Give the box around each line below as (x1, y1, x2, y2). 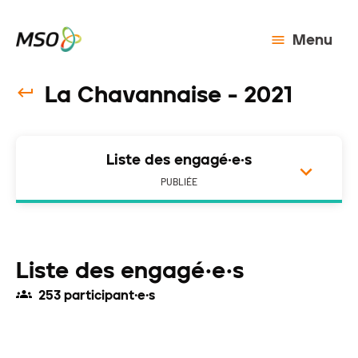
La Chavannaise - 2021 (45, 81, 292, 108)
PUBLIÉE (161, 177, 197, 187)
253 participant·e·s (38, 288, 155, 303)
